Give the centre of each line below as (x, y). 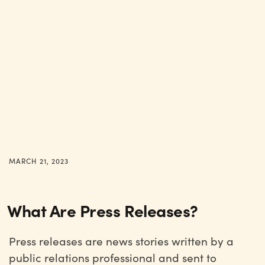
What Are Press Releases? (103, 210)
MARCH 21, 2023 (39, 161)
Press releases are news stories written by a (121, 241)
